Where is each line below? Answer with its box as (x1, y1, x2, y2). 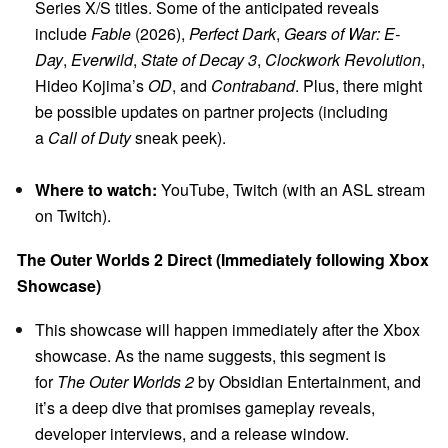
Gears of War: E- (284, 22, 400, 46)
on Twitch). (35, 204, 111, 228)
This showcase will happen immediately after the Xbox (35, 318, 420, 342)
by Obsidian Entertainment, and (194, 370, 421, 394)
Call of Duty (48, 126, 131, 150)
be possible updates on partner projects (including (35, 100, 388, 124)
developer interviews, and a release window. (35, 422, 349, 446)
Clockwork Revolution (265, 48, 421, 72)
